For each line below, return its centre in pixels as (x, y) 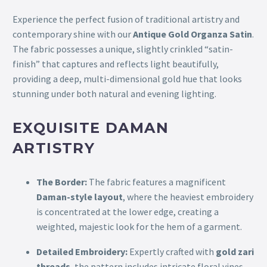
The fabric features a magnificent (156, 181)
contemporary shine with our (73, 34)
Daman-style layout (80, 196)
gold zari (235, 252)
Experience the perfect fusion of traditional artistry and (126, 19)
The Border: (62, 181)
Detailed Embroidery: (82, 252)
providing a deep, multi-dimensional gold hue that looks (127, 79)
